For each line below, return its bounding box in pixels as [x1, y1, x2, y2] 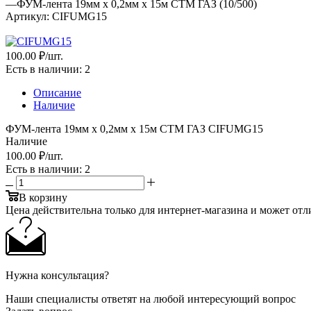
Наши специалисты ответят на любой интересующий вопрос [6, 292, 296, 305]
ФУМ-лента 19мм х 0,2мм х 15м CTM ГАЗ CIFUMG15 [6, 122, 263, 135]
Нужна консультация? [6, 269, 109, 281]
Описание [33, 86, 81, 99]
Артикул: [6, 10, 49, 22]
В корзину [19, 191, 67, 203]
